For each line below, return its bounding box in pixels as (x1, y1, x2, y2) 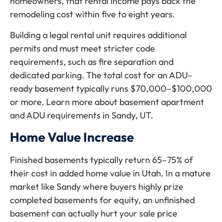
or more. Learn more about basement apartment (10, 96, 204, 108)
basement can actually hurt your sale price (10, 208, 177, 220)
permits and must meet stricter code (10, 42, 155, 54)
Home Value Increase (10, 129, 134, 146)
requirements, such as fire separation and (10, 55, 173, 67)
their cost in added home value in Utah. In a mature (10, 167, 211, 179)
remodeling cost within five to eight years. (10, 8, 175, 20)
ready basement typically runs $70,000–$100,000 (10, 82, 212, 94)
